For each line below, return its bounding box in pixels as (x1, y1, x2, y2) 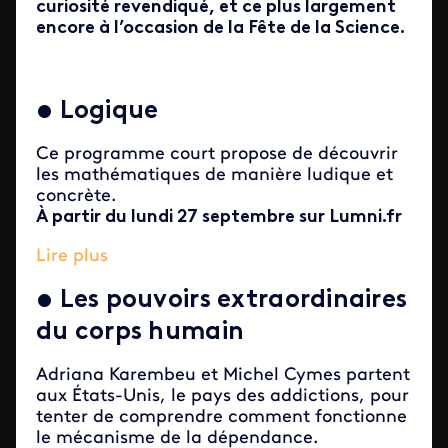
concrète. (36, 187, 116, 206)
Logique (53, 99, 159, 124)
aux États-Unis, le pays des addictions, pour (36, 387, 409, 406)
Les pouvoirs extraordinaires (53, 288, 408, 313)
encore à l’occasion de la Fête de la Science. (36, 19, 405, 38)
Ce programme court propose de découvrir (36, 145, 398, 164)
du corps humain (36, 320, 245, 345)
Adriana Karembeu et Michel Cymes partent (36, 366, 410, 385)
